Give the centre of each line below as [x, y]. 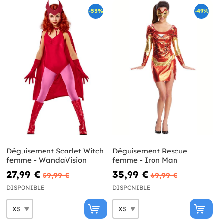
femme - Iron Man [145, 160]
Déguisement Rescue [150, 151]
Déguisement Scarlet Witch [55, 151]
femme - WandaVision [46, 160]
